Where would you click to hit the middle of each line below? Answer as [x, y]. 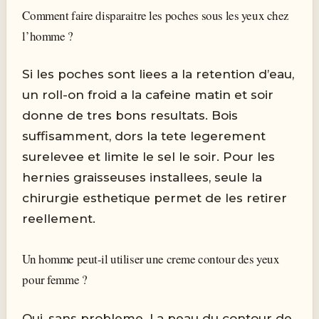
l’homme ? [48, 36]
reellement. [59, 219]
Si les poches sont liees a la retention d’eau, [158, 74]
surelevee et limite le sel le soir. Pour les [149, 157]
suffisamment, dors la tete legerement [144, 136]
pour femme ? [55, 280]
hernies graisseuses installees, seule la [142, 178]
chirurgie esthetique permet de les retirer [155, 198]
